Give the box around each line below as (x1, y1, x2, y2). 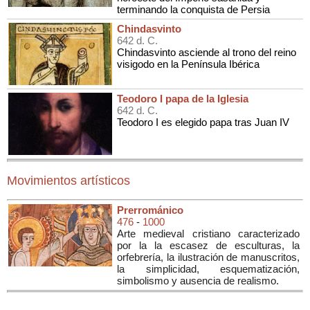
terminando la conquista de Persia (117, 3, 270, 15)
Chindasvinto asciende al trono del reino (117, 46, 296, 58)
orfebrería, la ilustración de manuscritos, (117, 250, 300, 263)
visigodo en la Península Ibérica (117, 57, 259, 70)
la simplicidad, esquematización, (117, 262, 300, 275)
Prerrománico (117, 203, 183, 216)
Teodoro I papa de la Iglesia (117, 92, 248, 104)
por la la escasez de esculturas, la (117, 239, 300, 251)
